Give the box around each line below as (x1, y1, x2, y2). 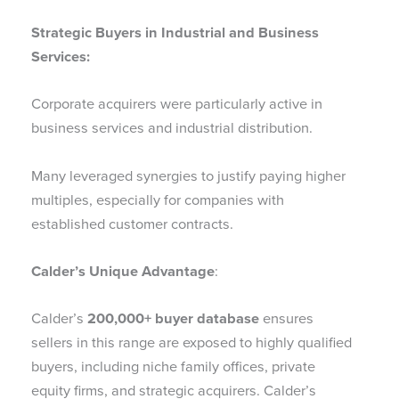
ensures (259, 307, 313, 330)
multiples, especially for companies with (31, 188, 284, 211)
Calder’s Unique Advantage (31, 259, 215, 281)
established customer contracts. (31, 212, 233, 235)
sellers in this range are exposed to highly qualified (31, 331, 352, 354)
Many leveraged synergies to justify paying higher (31, 164, 346, 187)
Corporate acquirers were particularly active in (31, 93, 322, 116)
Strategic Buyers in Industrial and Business (31, 21, 319, 44)
